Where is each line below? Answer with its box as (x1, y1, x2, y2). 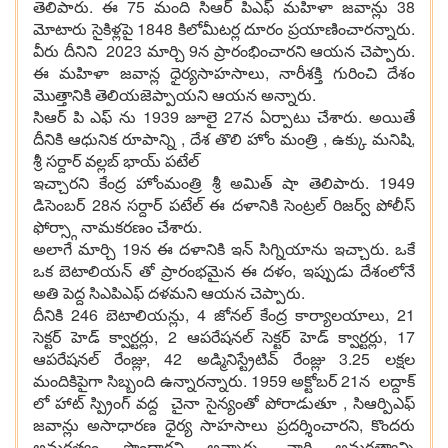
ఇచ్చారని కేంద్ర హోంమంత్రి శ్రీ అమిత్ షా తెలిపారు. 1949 (33, 171, 415, 195)
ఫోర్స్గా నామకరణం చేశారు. (33, 215, 202, 239)
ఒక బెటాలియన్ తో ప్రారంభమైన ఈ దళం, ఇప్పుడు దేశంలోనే (33, 259, 415, 283)
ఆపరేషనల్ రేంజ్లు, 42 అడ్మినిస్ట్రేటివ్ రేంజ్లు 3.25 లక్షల (33, 347, 415, 371)
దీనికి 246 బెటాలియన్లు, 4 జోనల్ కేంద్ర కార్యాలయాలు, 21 (33, 303, 415, 327)
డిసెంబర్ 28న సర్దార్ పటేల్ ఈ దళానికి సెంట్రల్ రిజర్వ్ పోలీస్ (33, 193, 415, 217)
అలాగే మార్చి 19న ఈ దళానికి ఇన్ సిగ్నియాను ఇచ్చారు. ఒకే (33, 237, 415, 261)
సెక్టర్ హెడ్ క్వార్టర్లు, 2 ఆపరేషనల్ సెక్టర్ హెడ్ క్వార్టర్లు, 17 (33, 325, 415, 349)
